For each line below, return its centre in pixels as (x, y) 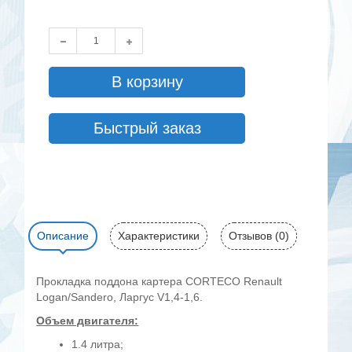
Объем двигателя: (88, 321)
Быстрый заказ (147, 128)
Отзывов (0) (259, 236)
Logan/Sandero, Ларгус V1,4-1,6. (120, 297)
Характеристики (159, 236)
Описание (63, 236)
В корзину (147, 82)
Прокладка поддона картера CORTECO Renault (159, 282)
